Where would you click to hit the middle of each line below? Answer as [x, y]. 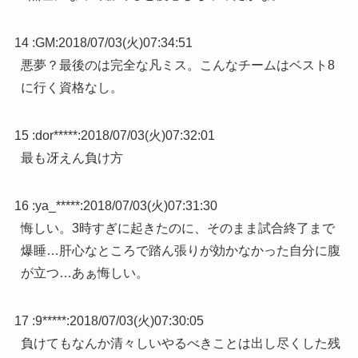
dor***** [56, 136]
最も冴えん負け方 [72, 158]
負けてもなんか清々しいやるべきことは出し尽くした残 [180, 344]
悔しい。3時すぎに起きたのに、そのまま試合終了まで [177, 229]
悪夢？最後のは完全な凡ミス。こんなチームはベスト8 [177, 66]
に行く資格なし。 [72, 88]
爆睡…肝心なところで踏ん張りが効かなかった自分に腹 [180, 251]
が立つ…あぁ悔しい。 [84, 273]
